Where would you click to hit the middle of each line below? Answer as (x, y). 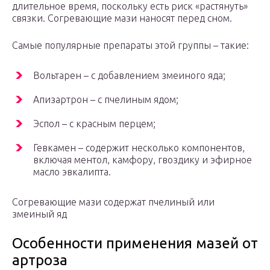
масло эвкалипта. (72, 172)
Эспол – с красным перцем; (94, 124)
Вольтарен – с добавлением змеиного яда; (129, 76)
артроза (40, 260)
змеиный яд (39, 214)
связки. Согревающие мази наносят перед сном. (122, 18)
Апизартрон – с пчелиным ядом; (106, 100)
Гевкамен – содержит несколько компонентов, (139, 148)
